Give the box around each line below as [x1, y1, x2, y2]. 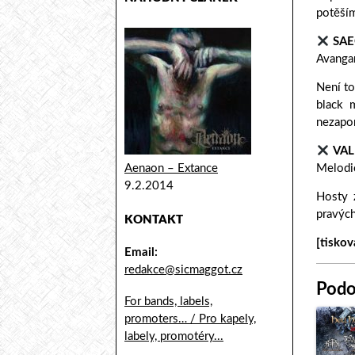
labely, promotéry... [124, 330, 223, 342]
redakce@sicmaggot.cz [124, 264, 242, 276]
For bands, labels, [124, 296, 212, 307]
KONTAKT [124, 214, 183, 226]
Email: [124, 246, 158, 258]
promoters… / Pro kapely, [124, 313, 256, 325]
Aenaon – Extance [124, 162, 218, 174]
